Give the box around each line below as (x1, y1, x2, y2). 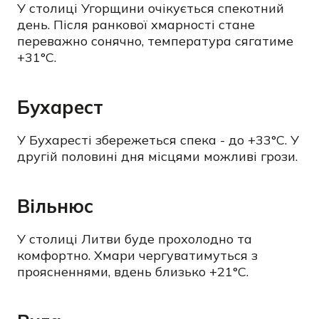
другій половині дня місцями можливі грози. (17, 148, 298, 164)
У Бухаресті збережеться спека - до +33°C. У (17, 132, 299, 148)
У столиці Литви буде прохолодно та (17, 231, 252, 247)
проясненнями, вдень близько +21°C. (17, 263, 249, 280)
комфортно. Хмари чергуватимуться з (17, 247, 258, 263)
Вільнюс (17, 194, 93, 218)
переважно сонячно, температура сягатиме (17, 33, 293, 49)
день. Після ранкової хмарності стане (17, 16, 255, 33)
